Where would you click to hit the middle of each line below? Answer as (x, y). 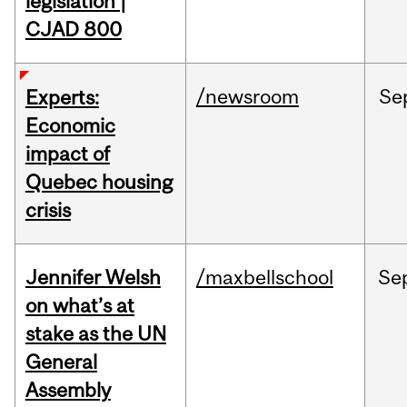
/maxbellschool (264, 278)
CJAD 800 (73, 30)
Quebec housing (99, 182)
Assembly (68, 390)
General (61, 362)
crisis (48, 210)
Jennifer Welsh (93, 278)
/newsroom (247, 97)
